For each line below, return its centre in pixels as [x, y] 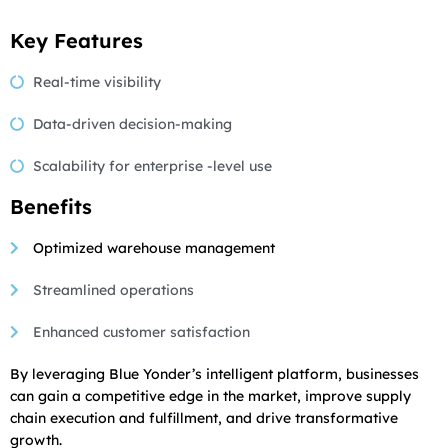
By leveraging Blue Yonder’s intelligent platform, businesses [214, 373]
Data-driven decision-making [132, 123]
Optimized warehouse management [153, 247]
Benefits [51, 206]
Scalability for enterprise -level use [152, 165]
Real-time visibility [96, 81]
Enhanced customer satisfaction [141, 331]
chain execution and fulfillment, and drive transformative [204, 417]
